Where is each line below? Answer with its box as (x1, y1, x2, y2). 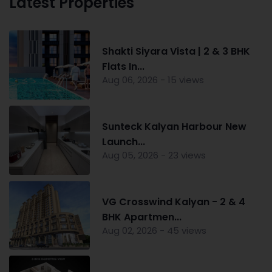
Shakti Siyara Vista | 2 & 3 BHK (101, 44, 250, 59)
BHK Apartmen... (101, 209, 182, 224)
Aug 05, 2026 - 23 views (101, 148, 206, 161)
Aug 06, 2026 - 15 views (101, 73, 204, 87)
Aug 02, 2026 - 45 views (101, 223, 206, 237)
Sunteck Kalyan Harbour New (101, 119, 246, 134)
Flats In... (101, 59, 144, 74)
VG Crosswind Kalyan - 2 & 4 (101, 194, 245, 209)
